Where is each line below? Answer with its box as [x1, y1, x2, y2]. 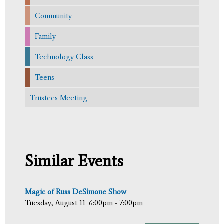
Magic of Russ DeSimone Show [25, 187, 126, 196]
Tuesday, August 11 [25, 198, 85, 207]
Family [35, 31, 56, 41]
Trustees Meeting [30, 93, 87, 102]
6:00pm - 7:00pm [89, 198, 143, 207]
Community [35, 11, 72, 20]
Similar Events [25, 151, 123, 170]
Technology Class [35, 52, 93, 61]
